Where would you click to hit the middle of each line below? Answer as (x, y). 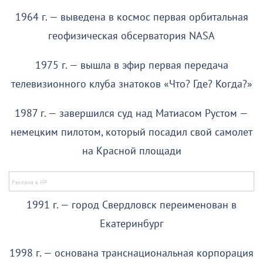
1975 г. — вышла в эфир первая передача (131, 65)
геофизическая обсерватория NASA (131, 36)
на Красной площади (131, 151)
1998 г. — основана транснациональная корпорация (131, 253)
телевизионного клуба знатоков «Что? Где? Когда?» (131, 84)
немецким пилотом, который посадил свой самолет (131, 132)
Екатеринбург (131, 224)
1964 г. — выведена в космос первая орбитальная (131, 17)
